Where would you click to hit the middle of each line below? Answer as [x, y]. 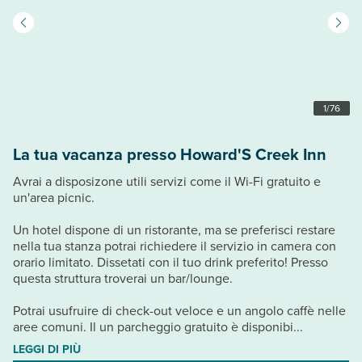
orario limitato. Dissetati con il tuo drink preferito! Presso [170, 262]
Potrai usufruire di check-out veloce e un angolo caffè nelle [179, 310]
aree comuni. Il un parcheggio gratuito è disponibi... [158, 326]
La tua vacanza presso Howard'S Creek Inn [170, 154]
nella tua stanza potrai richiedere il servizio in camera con [175, 246]
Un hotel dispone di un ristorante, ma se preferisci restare [174, 229]
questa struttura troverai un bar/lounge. [123, 278]
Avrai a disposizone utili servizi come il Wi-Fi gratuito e [167, 181]
